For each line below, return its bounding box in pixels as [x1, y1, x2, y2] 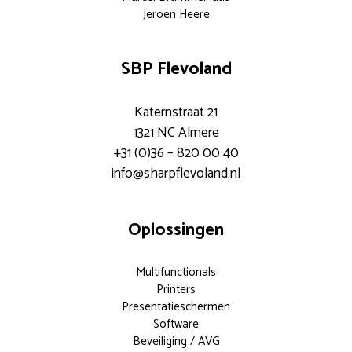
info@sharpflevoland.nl [112, 163, 240, 186]
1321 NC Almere [133, 122, 219, 145]
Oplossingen [128, 215, 224, 245]
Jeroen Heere [142, 5, 210, 25]
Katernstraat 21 [134, 101, 218, 125]
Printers [156, 280, 196, 300]
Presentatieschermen [122, 297, 230, 317]
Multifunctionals [136, 262, 216, 283]
